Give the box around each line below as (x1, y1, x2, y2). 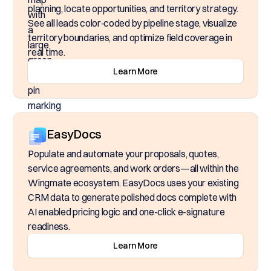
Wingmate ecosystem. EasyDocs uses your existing (28, 177, 239, 189)
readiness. (28, 220, 70, 232)
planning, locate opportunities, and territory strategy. (28, 2, 238, 15)
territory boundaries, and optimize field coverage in (28, 31, 232, 44)
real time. (28, 46, 65, 58)
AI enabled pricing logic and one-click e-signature (28, 206, 225, 218)
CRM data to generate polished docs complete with (28, 191, 237, 203)
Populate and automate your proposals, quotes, (28, 148, 219, 160)
